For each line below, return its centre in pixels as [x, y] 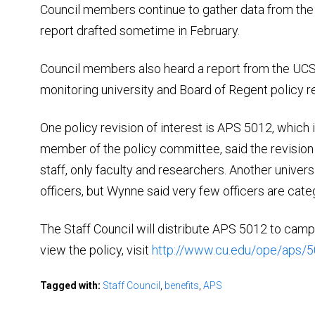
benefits [182, 285]
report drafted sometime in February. [140, 30]
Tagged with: [71, 285]
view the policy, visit [96, 250]
